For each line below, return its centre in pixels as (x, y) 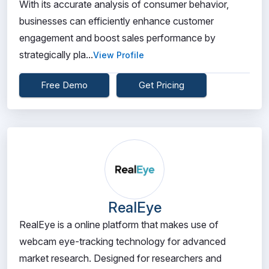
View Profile (119, 55)
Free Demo (64, 85)
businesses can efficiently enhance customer (116, 21)
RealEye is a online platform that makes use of (119, 225)
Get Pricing (162, 85)
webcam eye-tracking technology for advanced (122, 241)
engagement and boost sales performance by (117, 38)
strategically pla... (56, 55)
